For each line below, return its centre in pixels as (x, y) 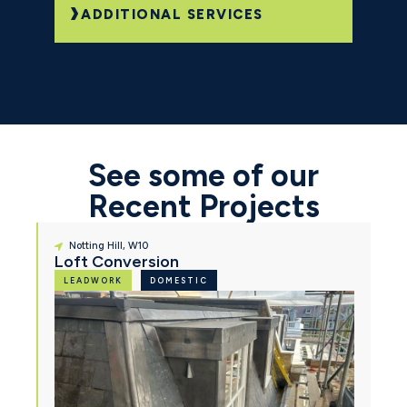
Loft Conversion (117, 262)
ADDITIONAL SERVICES (172, 15)
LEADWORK (93, 281)
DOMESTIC (179, 281)
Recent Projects (203, 207)
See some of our (203, 176)
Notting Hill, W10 (109, 246)
